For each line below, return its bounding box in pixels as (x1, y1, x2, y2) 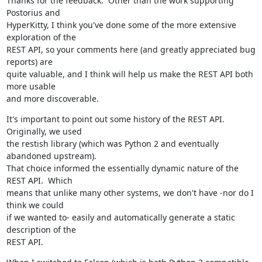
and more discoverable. (6, 93, 99, 104)
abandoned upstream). (6, 150, 96, 161)
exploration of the (6, 32, 76, 43)
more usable (6, 81, 56, 92)
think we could (6, 199, 64, 211)
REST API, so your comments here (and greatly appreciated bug (6, 44, 256, 55)
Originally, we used (6, 126, 82, 137)
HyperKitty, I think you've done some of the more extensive (6, 19, 236, 30)
